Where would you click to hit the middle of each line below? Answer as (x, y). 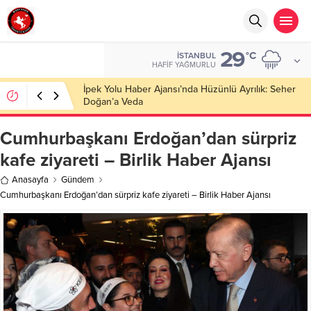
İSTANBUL (196, 56)
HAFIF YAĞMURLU (184, 65)
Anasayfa (30, 180)
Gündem (78, 180)
